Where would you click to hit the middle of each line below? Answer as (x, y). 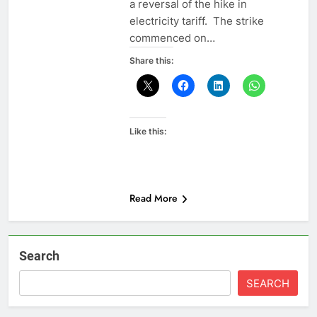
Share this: (151, 61)
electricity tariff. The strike (196, 21)
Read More (153, 198)
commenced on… (172, 38)
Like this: (148, 132)
